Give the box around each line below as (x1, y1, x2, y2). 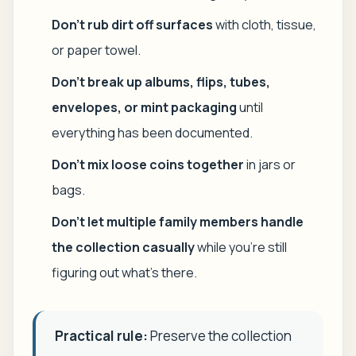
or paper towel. (52, 41, 141, 59)
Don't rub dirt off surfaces (52, 16, 213, 33)
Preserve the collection (148, 327, 292, 345)
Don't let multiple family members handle (52, 213, 304, 230)
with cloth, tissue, (213, 16, 316, 33)
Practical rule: (55, 327, 148, 345)
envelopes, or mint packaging (52, 99, 237, 116)
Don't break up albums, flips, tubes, (52, 73, 270, 91)
